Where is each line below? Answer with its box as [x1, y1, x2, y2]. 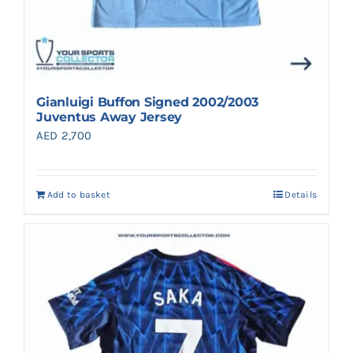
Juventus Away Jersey [36, 110, 183, 125]
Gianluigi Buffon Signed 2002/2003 [36, 95, 259, 110]
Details [284, 189, 317, 201]
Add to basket [47, 189, 110, 201]
